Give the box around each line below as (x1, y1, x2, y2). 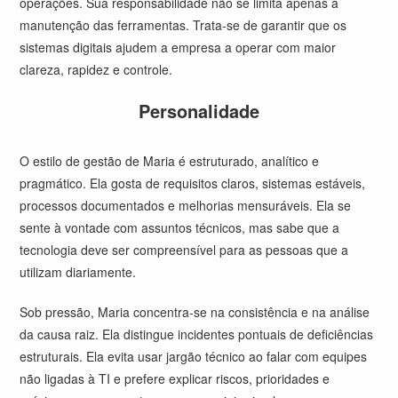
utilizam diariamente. (20, 263, 137, 281)
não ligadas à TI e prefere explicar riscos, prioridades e (20, 370, 330, 387)
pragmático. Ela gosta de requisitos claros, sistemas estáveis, (20, 174, 366, 192)
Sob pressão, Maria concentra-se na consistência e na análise (20, 303, 370, 321)
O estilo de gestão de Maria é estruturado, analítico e (20, 152, 320, 170)
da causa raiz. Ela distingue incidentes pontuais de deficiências (20, 325, 374, 343)
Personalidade (139, 98, 259, 123)
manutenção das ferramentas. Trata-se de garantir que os (20, 16, 347, 34)
